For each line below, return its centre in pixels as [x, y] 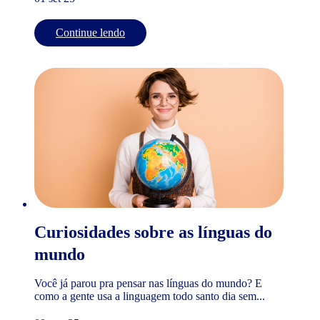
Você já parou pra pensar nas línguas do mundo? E [148, 283]
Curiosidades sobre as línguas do [153, 232]
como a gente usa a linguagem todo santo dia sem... [150, 296]
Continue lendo [90, 32]
